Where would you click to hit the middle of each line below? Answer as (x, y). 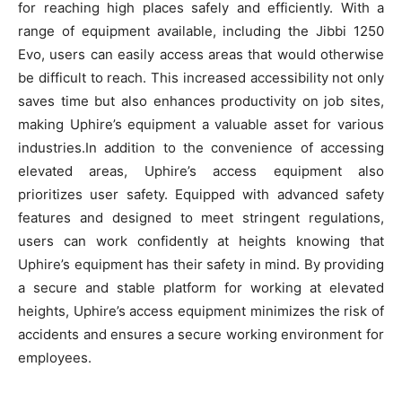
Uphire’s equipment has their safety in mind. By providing (201, 264)
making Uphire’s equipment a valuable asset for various (201, 124)
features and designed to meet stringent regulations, (201, 217)
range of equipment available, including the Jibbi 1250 (201, 31)
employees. (55, 357)
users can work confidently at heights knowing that (201, 240)
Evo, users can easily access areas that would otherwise (201, 54)
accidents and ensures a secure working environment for (201, 334)
